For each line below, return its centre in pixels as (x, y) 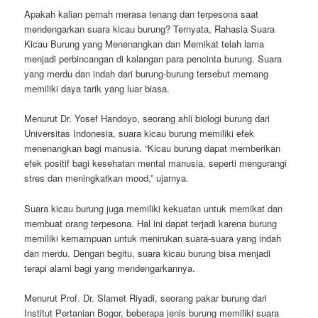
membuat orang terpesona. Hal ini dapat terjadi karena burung (151, 223)
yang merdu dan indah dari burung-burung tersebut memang (147, 74)
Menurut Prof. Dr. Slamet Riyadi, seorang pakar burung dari (146, 297)
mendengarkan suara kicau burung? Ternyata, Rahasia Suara (150, 29)
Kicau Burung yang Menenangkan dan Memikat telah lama (144, 44)
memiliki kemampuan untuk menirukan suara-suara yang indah (153, 238)
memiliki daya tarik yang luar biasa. (97, 89)
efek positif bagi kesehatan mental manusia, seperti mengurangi (156, 163)
